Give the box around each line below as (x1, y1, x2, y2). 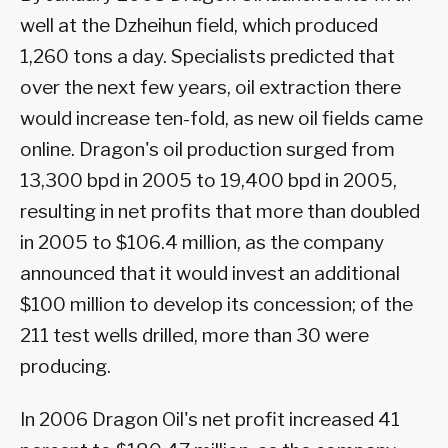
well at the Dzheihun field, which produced (20, 13, 378, 37)
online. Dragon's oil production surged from (20, 137, 395, 161)
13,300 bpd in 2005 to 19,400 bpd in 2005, (20, 168, 397, 192)
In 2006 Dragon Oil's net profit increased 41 (20, 408, 400, 432)
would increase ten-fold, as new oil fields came (20, 106, 423, 130)
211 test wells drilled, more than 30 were (20, 323, 369, 347)
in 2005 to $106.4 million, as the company (20, 230, 384, 254)
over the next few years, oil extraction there (20, 75, 401, 99)
